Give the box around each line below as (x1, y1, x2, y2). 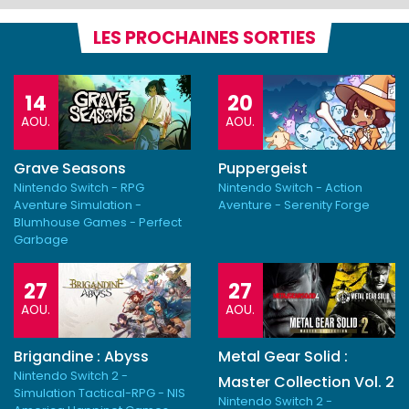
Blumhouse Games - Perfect (14, 215, 182, 231)
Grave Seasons (14, 158, 126, 180)
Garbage (14, 232, 68, 248)
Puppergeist (218, 158, 308, 180)
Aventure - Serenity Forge (218, 197, 370, 214)
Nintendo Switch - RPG (14, 180, 144, 196)
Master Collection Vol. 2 (218, 372, 394, 393)
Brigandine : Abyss (14, 346, 149, 368)
